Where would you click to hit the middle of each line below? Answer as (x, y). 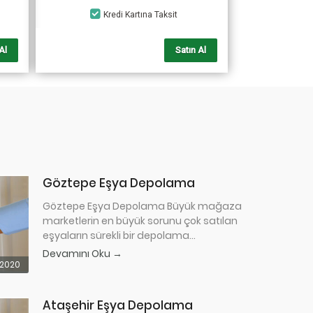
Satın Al (191, 50)
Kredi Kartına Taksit (140, 15)
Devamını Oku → (82, 254)
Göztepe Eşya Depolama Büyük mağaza (142, 206)
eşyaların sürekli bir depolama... (119, 235)
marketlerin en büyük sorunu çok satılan (140, 221)
